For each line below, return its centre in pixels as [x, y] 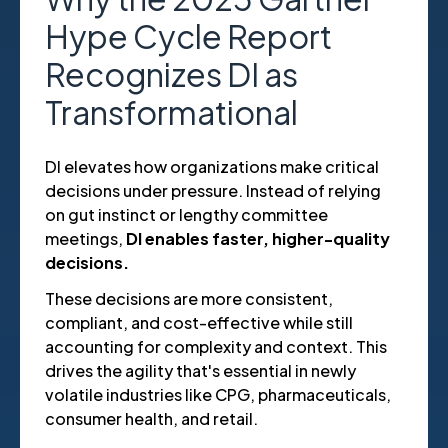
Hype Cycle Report [188, 36]
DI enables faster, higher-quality [258, 239]
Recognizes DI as [171, 74]
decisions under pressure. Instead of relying [213, 191]
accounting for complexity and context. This [216, 347]
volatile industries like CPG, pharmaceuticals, [218, 395]
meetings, [85, 239]
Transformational [171, 112]
